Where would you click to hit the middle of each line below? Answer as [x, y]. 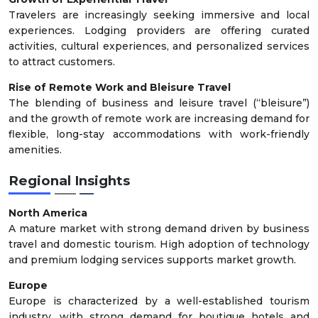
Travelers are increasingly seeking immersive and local [159, 15]
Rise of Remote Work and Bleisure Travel [120, 88]
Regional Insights [69, 180]
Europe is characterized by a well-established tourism [159, 301]
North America [48, 213]
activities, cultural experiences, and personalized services [159, 46]
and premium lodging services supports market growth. [152, 259]
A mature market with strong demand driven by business [159, 228]
